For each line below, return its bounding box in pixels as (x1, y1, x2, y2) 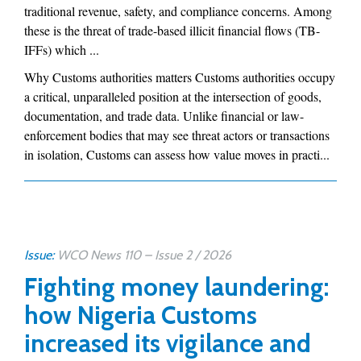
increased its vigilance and (24, 328, 311, 359)
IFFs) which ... (24, 41, 99, 58)
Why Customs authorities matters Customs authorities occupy (24, 68, 335, 85)
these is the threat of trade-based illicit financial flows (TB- (24, 22, 320, 39)
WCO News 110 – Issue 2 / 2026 (57, 247, 231, 263)
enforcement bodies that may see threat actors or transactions (24, 127, 330, 143)
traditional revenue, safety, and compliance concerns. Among (24, 2, 332, 19)
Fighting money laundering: (24, 272, 329, 302)
